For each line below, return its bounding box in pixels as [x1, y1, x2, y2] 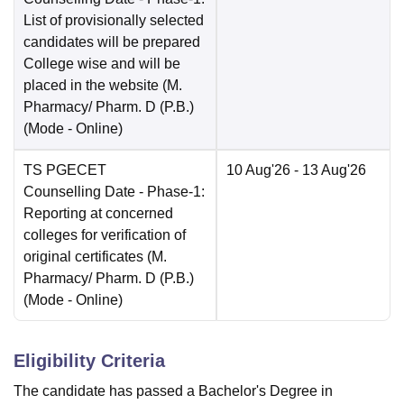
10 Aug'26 [226, 162, 290, 179]
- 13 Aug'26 [290, 162, 366, 179]
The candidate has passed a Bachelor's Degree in [14, 383, 333, 399]
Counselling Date [23, 184, 135, 200]
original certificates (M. [23, 249, 167, 265]
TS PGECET [23, 162, 106, 179]
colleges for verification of [23, 227, 186, 243]
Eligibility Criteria [14, 351, 165, 372]
